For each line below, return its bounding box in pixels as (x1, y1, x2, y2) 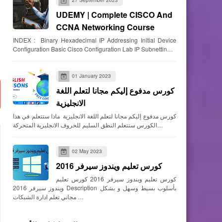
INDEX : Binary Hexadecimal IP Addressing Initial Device (13, 36, 176, 45)
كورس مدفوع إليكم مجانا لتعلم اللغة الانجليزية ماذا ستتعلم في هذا (13, 111, 176, 120)
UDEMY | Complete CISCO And (56, 9, 172, 21)
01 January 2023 (72, 72, 111, 79)
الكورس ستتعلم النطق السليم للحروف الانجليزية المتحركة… (157, 120, 163, 129)
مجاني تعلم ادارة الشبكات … (76, 192, 84, 201)
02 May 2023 (72, 147, 102, 155)
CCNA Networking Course (56, 21, 155, 33)
